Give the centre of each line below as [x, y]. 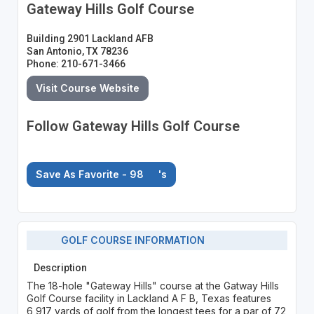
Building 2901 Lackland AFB [90, 38]
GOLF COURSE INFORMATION [129, 240]
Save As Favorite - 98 [91, 174]
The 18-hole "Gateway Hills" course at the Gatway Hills [152, 285]
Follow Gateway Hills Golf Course [133, 126]
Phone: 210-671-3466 [76, 63]
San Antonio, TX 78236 [77, 51]
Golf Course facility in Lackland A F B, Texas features [149, 298]
